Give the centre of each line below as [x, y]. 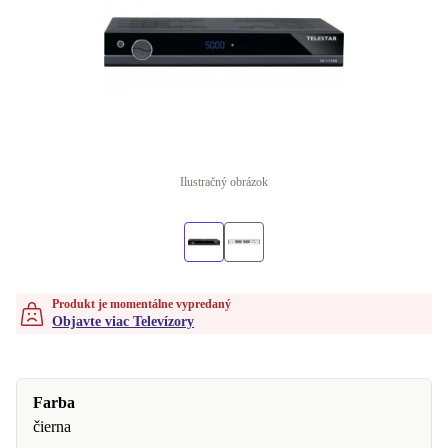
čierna [52, 426]
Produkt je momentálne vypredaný [141, 304]
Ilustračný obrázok [224, 182]
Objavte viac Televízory [123, 321]
